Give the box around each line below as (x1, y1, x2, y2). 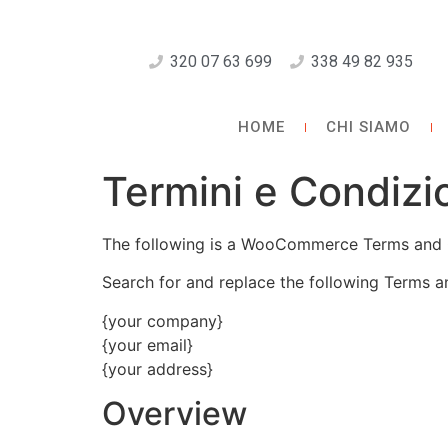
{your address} (102, 358, 213, 379)
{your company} (102, 310, 223, 331)
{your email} (102, 334, 193, 355)
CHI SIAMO (325, 118, 411, 136)
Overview (102, 394, 247, 434)
